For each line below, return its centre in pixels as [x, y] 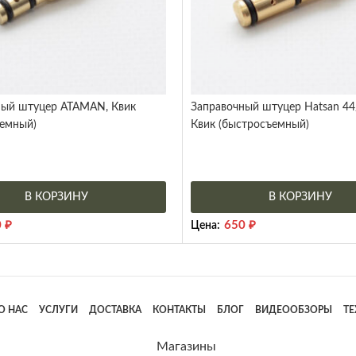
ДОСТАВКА [115, 310]
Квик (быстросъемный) [250, 124]
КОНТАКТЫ [179, 310]
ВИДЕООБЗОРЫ [293, 310]
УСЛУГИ [58, 310]
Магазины [187, 346]
